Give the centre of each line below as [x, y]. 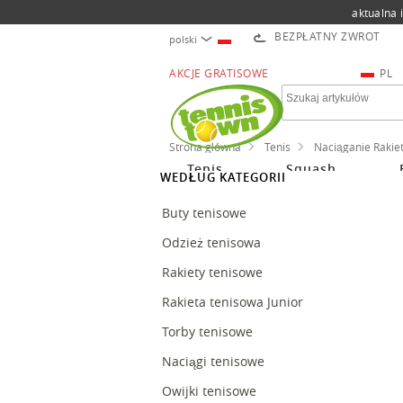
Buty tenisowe [206, 213]
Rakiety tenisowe [214, 272]
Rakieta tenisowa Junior [234, 302]
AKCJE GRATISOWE [219, 73]
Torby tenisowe [209, 331]
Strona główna [205, 147]
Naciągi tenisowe [215, 361]
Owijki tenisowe [211, 391]
